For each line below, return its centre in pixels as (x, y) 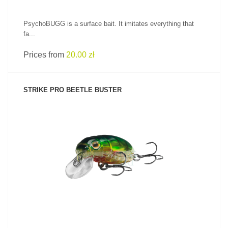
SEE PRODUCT (114, 142)
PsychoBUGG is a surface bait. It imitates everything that (109, 24)
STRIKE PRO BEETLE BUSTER (73, 90)
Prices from (45, 55)
